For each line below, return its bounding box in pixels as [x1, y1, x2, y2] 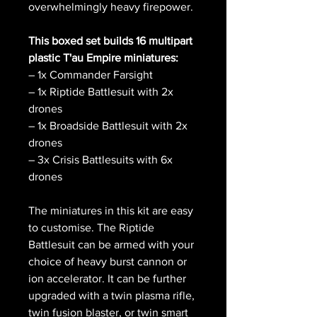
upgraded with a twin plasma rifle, [28, 289, 195, 301]
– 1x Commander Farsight [28, 68, 153, 81]
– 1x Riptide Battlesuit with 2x [28, 85, 173, 98]
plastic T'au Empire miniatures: [28, 51, 178, 64]
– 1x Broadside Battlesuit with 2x [28, 119, 188, 132]
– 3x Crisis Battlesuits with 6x [28, 153, 173, 166]
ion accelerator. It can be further [28, 272, 186, 284]
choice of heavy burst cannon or [28, 255, 187, 267]
